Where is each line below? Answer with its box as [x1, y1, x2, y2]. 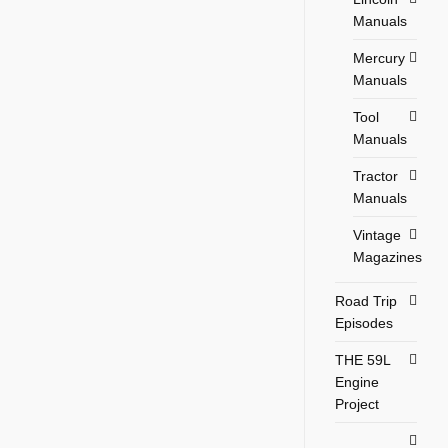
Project [335, 395, 380, 412]
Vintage [353, 226, 402, 243]
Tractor [353, 167, 399, 184]
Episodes [335, 314, 394, 331]
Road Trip [335, 292, 398, 309]
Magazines [353, 248, 423, 265]
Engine [335, 373, 380, 390]
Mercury [353, 49, 406, 66]
